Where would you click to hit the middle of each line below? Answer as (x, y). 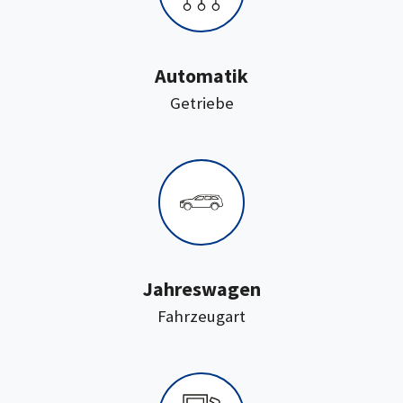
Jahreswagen (201, 289)
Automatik (201, 76)
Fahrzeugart (201, 316)
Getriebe (201, 103)
